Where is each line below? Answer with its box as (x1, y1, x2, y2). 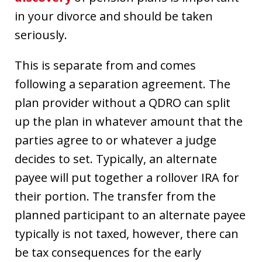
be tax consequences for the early (15, 244, 201, 260)
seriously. (15, 26, 67, 43)
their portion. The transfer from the (15, 188, 216, 204)
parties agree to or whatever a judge (15, 132, 216, 148)
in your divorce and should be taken (15, 8, 213, 24)
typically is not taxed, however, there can (15, 225, 239, 242)
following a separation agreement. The (15, 75, 230, 92)
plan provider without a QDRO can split (15, 94, 230, 111)
